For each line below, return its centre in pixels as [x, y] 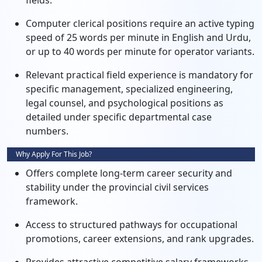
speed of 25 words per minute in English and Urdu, [138, 37]
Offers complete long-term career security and [129, 173]
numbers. [47, 131]
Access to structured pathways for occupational [132, 225]
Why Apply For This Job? [54, 154]
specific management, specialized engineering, [129, 89]
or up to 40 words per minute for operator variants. [140, 51]
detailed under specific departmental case [119, 117]
